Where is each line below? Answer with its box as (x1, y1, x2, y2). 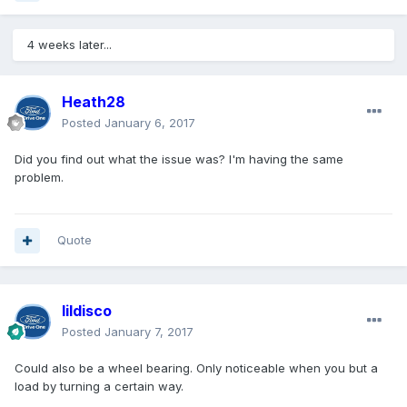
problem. (15, 170, 64, 185)
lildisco (62, 302, 112, 321)
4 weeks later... (27, 37, 112, 53)
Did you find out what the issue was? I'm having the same (15, 152, 343, 167)
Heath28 (62, 93, 125, 112)
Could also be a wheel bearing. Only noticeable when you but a (15, 361, 378, 376)
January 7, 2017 (104, 324, 194, 340)
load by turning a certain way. (15, 379, 184, 394)
